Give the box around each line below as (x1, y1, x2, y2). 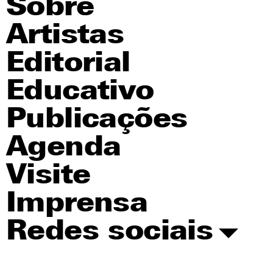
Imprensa (6, 190, 148, 219)
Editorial (6, 50, 130, 79)
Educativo (6, 78, 154, 107)
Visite (6, 162, 91, 191)
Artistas (6, 22, 124, 51)
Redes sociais (6, 218, 213, 247)
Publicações (6, 106, 188, 135)
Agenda (6, 134, 121, 163)
